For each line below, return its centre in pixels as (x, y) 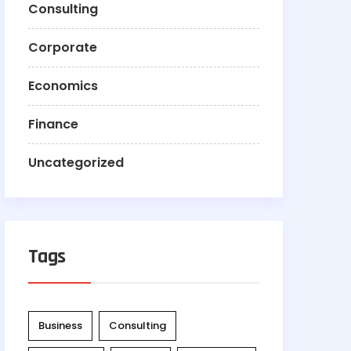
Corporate (63, 48)
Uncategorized (76, 163)
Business (60, 326)
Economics (63, 86)
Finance (53, 125)
